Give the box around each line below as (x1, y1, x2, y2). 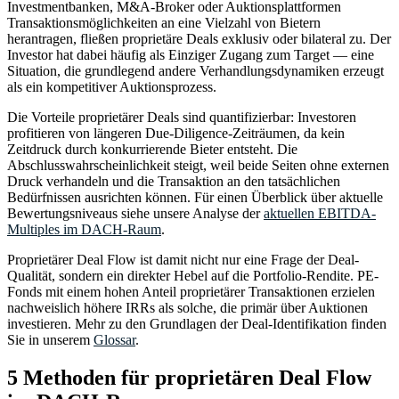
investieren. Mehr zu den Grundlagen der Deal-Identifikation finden (7, 315, 387, 331)
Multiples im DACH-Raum (7, 221, 161, 237)
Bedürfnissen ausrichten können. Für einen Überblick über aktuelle (7, 189, 383, 205)
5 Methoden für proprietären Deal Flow (7, 365, 371, 389)
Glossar (94, 331, 135, 347)
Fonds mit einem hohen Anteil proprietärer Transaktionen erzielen (7, 283, 375, 299)
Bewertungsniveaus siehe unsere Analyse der (7, 205, 260, 221)
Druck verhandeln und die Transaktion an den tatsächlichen (7, 173, 340, 189)
